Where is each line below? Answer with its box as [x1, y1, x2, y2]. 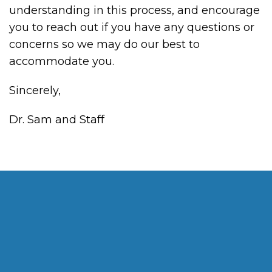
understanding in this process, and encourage [9, 4, 260, 18]
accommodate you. [9, 55, 114, 69]
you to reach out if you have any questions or [9, 21, 254, 35]
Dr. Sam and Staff [9, 113, 104, 127]
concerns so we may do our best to [9, 38, 200, 52]
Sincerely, [9, 84, 61, 98]
